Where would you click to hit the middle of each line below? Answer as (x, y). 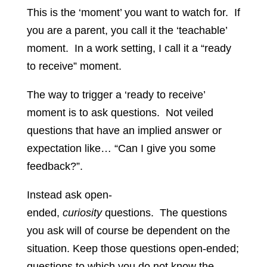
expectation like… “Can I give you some (121, 149)
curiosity (82, 213)
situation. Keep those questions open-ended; (133, 249)
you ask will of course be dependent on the (128, 231)
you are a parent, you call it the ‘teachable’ (127, 31)
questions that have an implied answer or (124, 131)
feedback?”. (55, 167)
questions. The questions (164, 213)
